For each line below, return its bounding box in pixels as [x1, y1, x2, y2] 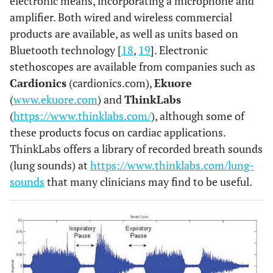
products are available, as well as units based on [10, 26, 238, 41]
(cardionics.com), [66, 76, 154, 90]
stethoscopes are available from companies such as [10, 59, 255, 74]
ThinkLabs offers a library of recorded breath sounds [10, 141, 263, 156]
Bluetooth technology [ [10, 43, 121, 57]
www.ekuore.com [13, 92, 97, 107]
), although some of [151, 108, 244, 123]
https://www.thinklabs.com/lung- [90, 158, 254, 172]
